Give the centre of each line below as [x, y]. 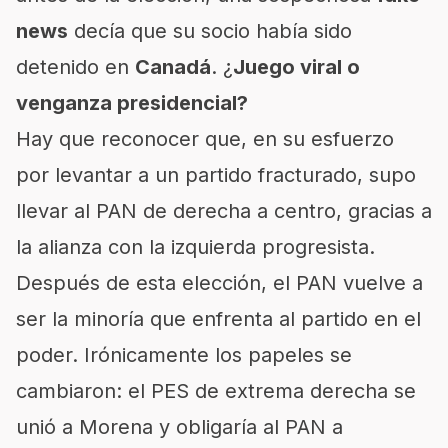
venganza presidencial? [132, 103]
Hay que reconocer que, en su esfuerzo [205, 139]
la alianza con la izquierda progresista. [195, 247]
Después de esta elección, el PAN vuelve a [219, 283]
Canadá [173, 67]
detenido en [75, 67]
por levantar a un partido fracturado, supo [216, 175]
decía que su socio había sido [210, 31]
